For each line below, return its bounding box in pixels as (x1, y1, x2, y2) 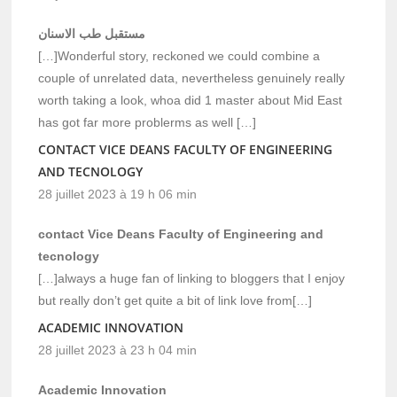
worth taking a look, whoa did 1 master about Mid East (38, 92, 343, 107)
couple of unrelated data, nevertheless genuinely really (38, 70, 346, 85)
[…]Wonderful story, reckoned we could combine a (38, 48, 321, 63)
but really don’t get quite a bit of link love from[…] (38, 292, 313, 307)
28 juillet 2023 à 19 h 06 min (38, 186, 198, 201)
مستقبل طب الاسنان (38, 26, 146, 41)
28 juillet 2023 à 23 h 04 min (38, 342, 198, 357)
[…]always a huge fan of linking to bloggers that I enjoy (38, 270, 346, 285)
